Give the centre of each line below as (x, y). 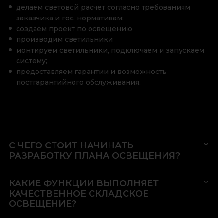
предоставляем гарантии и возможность (91, 72)
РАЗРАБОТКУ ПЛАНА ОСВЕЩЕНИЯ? (94, 155)
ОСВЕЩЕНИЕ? (42, 204)
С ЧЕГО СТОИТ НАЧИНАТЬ (71, 145)
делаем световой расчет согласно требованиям (103, 8)
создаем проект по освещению (74, 29)
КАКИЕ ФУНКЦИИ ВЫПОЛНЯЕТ (83, 183)
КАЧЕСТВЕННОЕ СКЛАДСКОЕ (78, 194)
